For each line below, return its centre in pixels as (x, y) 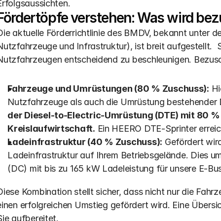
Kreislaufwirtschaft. (51, 129)
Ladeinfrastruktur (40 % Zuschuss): (85, 142)
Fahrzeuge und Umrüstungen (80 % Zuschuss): (108, 89)
